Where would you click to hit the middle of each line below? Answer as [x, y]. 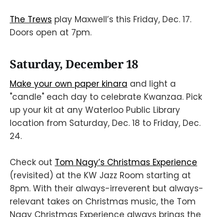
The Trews [31, 20]
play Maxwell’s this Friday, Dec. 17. [122, 20]
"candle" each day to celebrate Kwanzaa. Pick [106, 97]
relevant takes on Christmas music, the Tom [103, 202]
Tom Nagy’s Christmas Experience [126, 163]
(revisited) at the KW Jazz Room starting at [100, 176]
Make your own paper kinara [69, 84]
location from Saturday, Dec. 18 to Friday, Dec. [105, 123]
